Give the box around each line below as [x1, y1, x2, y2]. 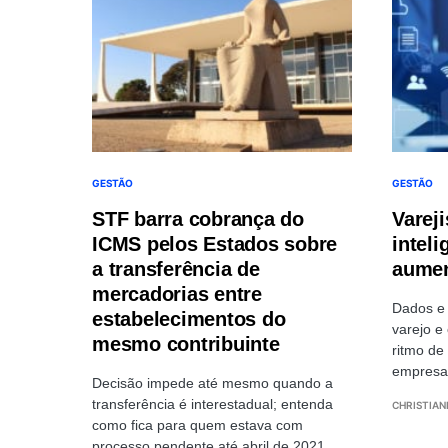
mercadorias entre [92, 282, 262, 305]
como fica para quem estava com [92, 416, 303, 433]
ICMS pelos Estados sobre [92, 232, 337, 255]
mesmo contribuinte [92, 332, 280, 355]
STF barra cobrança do [92, 207, 304, 230]
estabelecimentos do [92, 307, 286, 330]
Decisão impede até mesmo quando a [92, 374, 333, 391]
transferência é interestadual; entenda [92, 395, 333, 412]
